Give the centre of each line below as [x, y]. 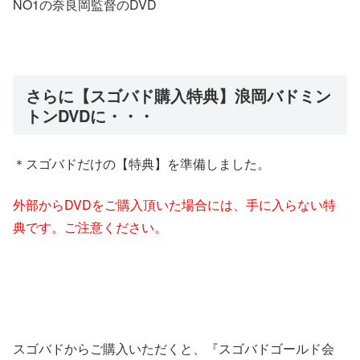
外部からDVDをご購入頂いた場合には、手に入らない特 [174, 204]
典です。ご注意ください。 [90, 227]
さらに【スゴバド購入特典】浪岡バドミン [178, 95]
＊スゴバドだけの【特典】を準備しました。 [141, 164]
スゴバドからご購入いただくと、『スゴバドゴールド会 [174, 348]
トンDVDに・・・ [90, 115]
